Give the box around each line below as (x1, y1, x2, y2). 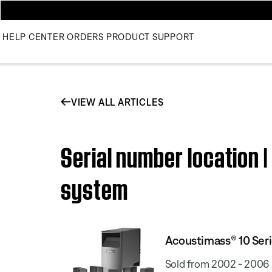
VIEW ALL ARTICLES (70, 96, 164, 107)
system (61, 169, 128, 203)
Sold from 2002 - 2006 (165, 257, 270, 270)
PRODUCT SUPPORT (106, 32, 194, 42)
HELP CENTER (2, 32, 65, 42)
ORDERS (67, 32, 104, 42)
